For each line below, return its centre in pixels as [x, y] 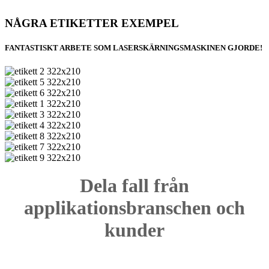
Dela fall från [134, 185]
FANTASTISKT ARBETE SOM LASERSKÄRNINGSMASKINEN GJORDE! [134, 48]
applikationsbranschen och [134, 207]
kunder [134, 230]
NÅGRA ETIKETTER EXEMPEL [92, 23]
